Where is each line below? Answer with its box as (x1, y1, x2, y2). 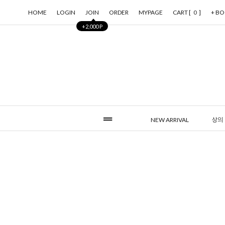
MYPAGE (139, 9, 163, 16)
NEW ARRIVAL (151, 116, 189, 124)
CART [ (173, 9, 191, 16)
